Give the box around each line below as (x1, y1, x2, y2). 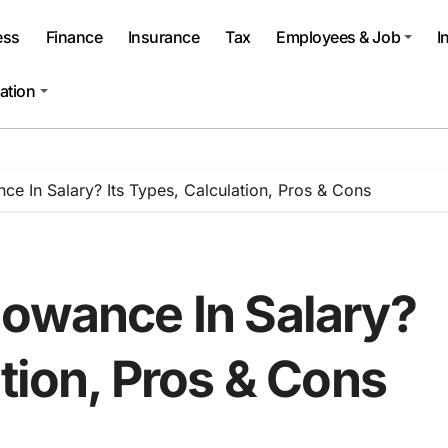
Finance (45, 27, 103, 47)
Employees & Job (276, 27, 401, 47)
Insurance (127, 27, 200, 47)
